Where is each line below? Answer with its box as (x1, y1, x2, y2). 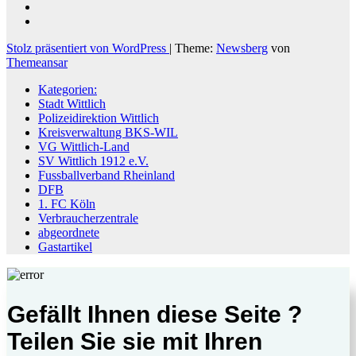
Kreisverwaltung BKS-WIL (38, 125, 178, 139)
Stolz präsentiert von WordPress (6, 41, 169, 55)
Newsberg (216, 41, 268, 55)
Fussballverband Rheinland (38, 168, 175, 182)
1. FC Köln (38, 196, 95, 211)
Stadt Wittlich (38, 96, 106, 110)
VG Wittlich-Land (38, 139, 130, 153)
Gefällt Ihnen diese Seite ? (7, 301, 302, 328)
